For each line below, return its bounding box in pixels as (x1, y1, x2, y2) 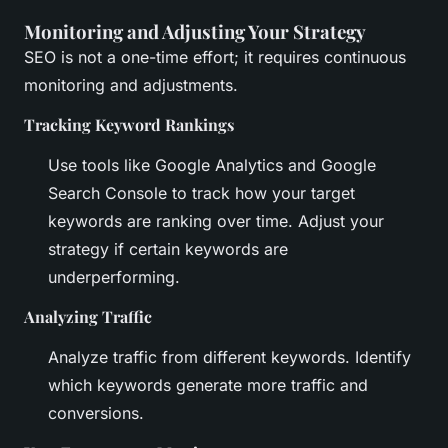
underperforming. (48, 267, 180, 288)
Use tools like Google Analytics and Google (48, 155, 376, 176)
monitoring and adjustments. (24, 75, 238, 96)
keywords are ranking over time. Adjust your (48, 211, 384, 232)
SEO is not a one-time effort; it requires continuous (24, 47, 406, 68)
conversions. (48, 403, 144, 424)
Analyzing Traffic (24, 306, 152, 328)
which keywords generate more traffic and (48, 375, 368, 396)
